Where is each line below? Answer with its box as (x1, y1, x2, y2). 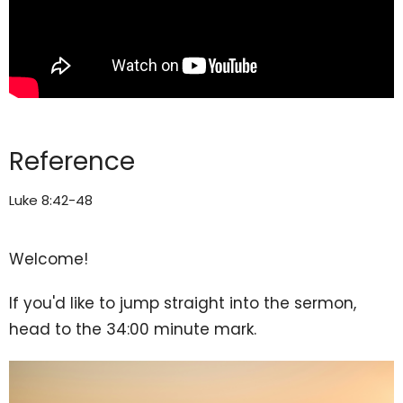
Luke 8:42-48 (9, 190, 93, 210)
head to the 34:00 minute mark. (9, 318, 256, 340)
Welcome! (9, 247, 88, 270)
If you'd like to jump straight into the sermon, (9, 291, 356, 314)
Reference (9, 143, 135, 179)
